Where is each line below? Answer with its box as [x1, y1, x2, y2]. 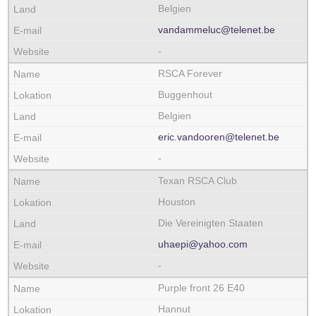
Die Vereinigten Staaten [158, 217, 263, 229]
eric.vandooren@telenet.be [158, 131, 279, 142]
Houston [158, 196, 195, 207]
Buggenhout [158, 89, 212, 100]
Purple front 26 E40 [158, 282, 245, 293]
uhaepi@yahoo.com [158, 238, 248, 250]
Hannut [158, 303, 190, 315]
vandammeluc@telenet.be [158, 24, 275, 35]
